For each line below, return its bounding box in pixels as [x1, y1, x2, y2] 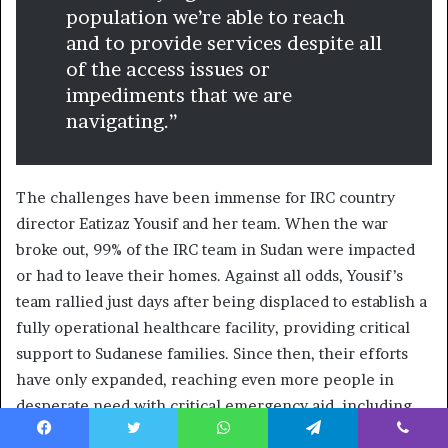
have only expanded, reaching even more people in [16, 370, 394, 390]
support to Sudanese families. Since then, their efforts [16, 344, 408, 364]
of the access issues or [66, 58, 270, 82]
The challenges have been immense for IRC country [16, 188, 395, 208]
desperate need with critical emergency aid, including [16, 396, 412, 416]
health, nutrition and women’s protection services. [16, 422, 382, 442]
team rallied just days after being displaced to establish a [16, 292, 427, 312]
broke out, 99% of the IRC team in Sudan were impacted [16, 240, 415, 260]
